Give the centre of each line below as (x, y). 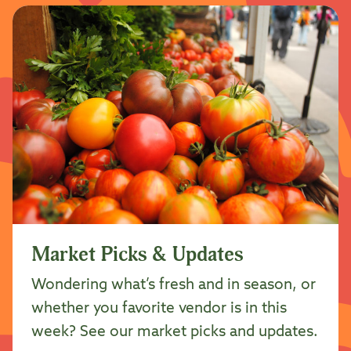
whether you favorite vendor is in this (159, 308)
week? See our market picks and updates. (175, 331)
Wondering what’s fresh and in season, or (174, 284)
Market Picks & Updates (138, 254)
